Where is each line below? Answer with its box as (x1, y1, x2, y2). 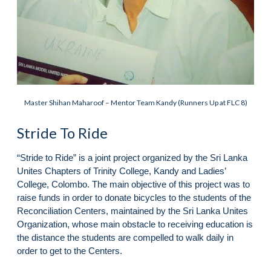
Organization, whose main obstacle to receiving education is (17, 219, 253, 230)
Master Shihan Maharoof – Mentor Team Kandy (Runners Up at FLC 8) (24, 98, 247, 108)
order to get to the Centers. (17, 246, 122, 256)
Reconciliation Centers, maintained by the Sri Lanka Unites (17, 206, 248, 217)
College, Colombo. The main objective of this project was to (17, 179, 250, 190)
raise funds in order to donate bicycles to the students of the (17, 192, 251, 203)
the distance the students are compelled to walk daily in (17, 232, 233, 243)
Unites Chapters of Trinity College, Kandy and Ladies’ (17, 166, 226, 177)
